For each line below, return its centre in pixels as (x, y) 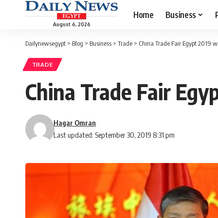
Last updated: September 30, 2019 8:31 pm (114, 135)
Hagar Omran (75, 123)
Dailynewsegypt (45, 43)
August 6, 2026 (72, 24)
